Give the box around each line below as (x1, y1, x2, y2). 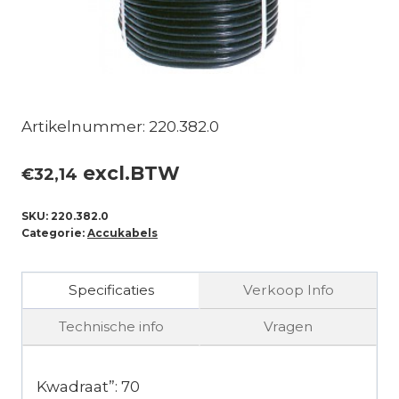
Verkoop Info (242, 281, 334, 299)
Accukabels (87, 225, 158, 240)
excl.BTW (77, 161, 180, 185)
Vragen (264, 318, 313, 336)
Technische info (58, 318, 164, 336)
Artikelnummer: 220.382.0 (21, 118, 219, 136)
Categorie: (21, 225, 87, 240)
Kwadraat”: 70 (37, 378, 140, 396)
